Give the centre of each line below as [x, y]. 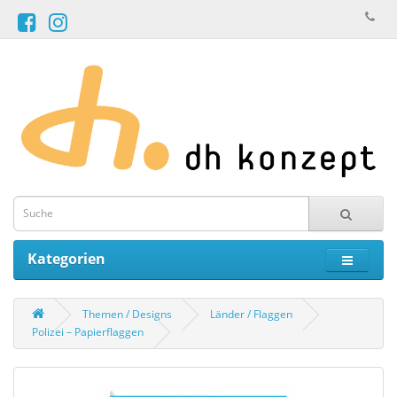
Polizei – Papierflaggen [88, 331]
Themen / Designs [127, 314]
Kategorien [66, 258]
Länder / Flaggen [251, 314]
